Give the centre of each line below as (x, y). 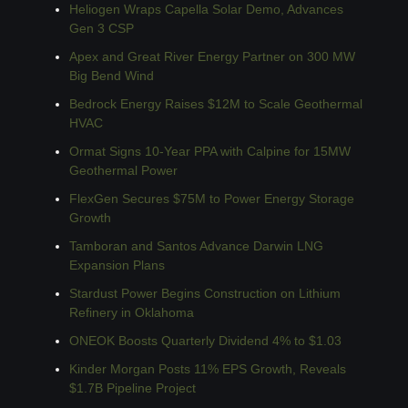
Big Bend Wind (112, 75)
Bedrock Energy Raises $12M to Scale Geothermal (216, 103)
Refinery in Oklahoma (132, 312)
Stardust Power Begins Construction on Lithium (205, 293)
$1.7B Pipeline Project (133, 388)
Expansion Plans (117, 265)
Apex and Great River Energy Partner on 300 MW (212, 56)
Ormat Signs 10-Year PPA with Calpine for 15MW (210, 151)
